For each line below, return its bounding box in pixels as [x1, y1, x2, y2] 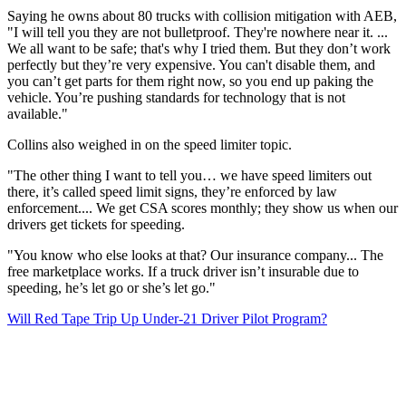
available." [7, 106, 68, 122]
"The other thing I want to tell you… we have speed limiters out [7, 168, 372, 184]
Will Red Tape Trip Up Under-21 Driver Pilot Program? [7, 311, 327, 327]
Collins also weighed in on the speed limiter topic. [7, 137, 292, 153]
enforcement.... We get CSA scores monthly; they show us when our [7, 200, 398, 217]
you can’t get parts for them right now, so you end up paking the [7, 73, 373, 90]
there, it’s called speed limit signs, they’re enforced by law [7, 184, 337, 200]
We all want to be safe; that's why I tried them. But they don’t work [7, 41, 391, 57]
